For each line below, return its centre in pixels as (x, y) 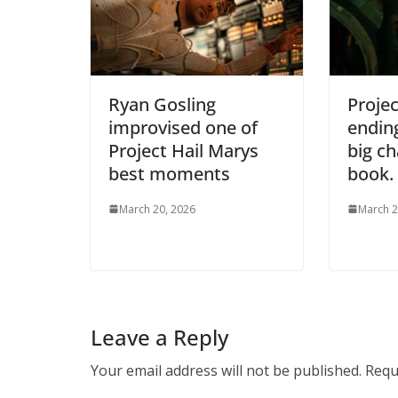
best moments (169, 173)
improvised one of (183, 127)
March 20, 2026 (157, 209)
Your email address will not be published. (226, 370)
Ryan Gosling (162, 104)
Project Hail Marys (183, 150)
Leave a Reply (159, 337)
